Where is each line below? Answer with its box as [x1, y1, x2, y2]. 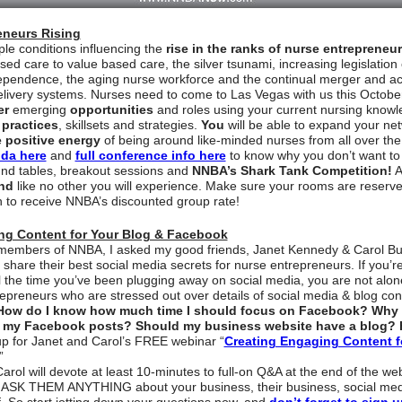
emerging [8, 102, 70, 118]
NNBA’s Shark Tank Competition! [191, 163, 392, 179]
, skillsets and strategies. [57, 118, 201, 133]
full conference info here [74, 148, 226, 163]
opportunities [69, 102, 153, 118]
